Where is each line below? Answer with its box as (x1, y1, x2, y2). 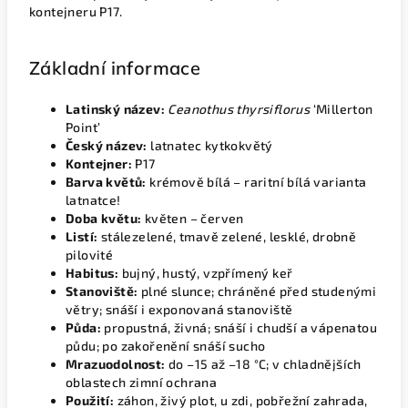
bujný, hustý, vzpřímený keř (118, 265, 293, 280)
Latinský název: (66, 101, 165, 117)
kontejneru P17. (29, 4, 123, 19)
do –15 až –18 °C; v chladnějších (165, 356, 362, 372)
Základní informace (29, 56, 201, 79)
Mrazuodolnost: (66, 356, 166, 372)
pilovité (66, 247, 114, 262)
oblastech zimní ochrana (66, 374, 218, 390)
